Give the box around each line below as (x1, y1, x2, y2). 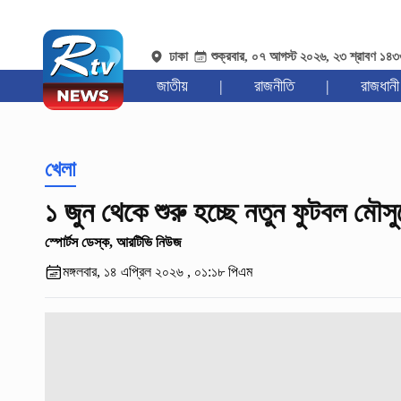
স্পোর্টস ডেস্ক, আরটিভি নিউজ (44, 235, 182, 251)
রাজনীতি (253, 77, 294, 96)
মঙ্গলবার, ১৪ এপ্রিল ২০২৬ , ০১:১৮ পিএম (62, 264, 252, 280)
